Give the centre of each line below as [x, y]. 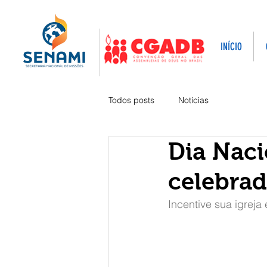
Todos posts [131, 100]
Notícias [193, 100]
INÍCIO [231, 46]
